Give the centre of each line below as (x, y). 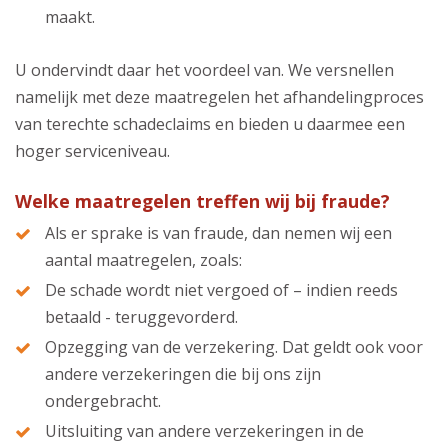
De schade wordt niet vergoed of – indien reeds (221, 289)
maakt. (70, 17)
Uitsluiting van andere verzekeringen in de (204, 431)
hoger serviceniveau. (92, 150)
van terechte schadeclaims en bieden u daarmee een (210, 123)
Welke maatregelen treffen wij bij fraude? (202, 200)
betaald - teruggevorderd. (141, 316)
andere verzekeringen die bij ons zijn (183, 373)
